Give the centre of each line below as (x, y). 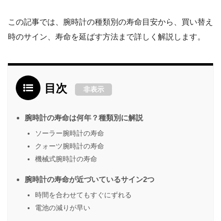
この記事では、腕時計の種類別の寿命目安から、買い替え (110, 22)
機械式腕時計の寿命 (66, 159)
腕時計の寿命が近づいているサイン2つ (90, 180)
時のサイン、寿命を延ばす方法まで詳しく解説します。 (107, 37)
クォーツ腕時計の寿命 (70, 146)
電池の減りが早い (63, 208)
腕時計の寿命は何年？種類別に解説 (84, 118)
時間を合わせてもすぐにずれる (83, 195)
